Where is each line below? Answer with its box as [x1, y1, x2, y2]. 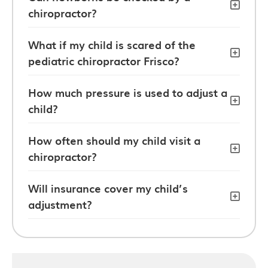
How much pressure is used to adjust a [28, 84, 227, 100]
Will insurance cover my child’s [28, 179, 188, 196]
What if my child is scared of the [28, 36, 196, 53]
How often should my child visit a [28, 132, 200, 148]
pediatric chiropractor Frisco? [28, 52, 179, 69]
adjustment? [28, 196, 92, 212]
